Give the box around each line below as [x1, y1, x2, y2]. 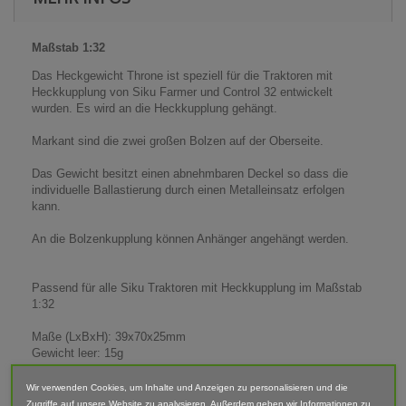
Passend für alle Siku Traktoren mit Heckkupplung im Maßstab [32, 281, 362, 295]
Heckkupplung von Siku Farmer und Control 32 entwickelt [32, 85, 333, 100]
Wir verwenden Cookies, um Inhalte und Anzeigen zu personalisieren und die [25, 382, 348, 392]
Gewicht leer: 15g [32, 346, 123, 361]
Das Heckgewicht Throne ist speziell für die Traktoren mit [32, 69, 333, 83]
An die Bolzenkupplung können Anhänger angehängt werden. [32, 232, 349, 246]
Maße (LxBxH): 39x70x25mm [32, 330, 186, 344]
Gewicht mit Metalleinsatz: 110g [32, 362, 199, 377]
